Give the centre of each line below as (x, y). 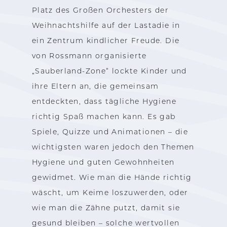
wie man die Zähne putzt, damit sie (106, 207)
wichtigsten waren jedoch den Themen (113, 147)
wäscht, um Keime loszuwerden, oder (110, 192)
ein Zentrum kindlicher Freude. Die (106, 40)
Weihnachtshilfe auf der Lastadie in (106, 25)
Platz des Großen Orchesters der (100, 10)
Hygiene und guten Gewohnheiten (103, 162)
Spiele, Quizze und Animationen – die (110, 131)
